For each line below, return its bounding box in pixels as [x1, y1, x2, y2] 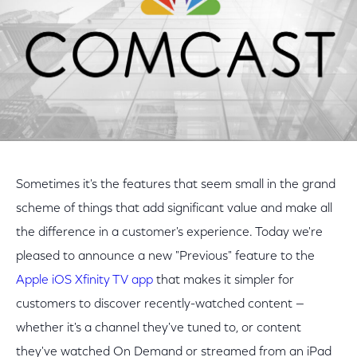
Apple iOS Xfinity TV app [16, 274, 153, 287]
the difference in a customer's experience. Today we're [16, 226, 323, 239]
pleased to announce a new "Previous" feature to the [16, 250, 315, 263]
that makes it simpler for [153, 274, 294, 287]
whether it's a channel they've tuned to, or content [16, 322, 301, 335]
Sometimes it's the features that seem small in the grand [16, 178, 335, 191]
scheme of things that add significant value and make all [16, 202, 332, 215]
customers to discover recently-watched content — [16, 298, 304, 311]
